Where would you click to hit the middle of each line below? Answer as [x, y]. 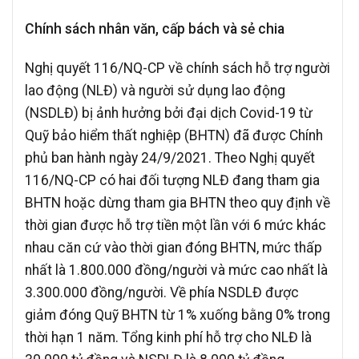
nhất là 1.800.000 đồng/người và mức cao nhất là [176, 270]
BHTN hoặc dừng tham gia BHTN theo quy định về [177, 202]
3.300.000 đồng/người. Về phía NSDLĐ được [162, 292]
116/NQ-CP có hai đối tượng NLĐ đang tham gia [172, 180]
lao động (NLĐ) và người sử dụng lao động [155, 90]
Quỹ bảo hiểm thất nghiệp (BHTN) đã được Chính [174, 135]
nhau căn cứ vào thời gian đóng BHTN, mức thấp [173, 247]
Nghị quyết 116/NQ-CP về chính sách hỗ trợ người [177, 68]
